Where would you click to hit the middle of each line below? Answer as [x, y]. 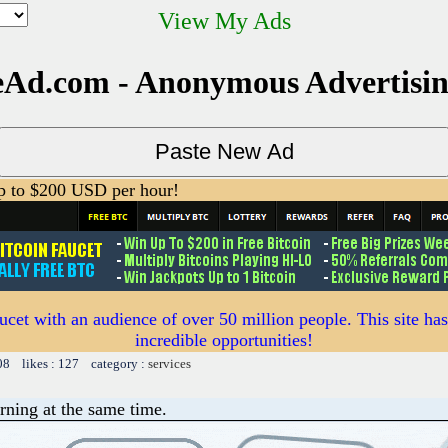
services [169, 363]
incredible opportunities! [224, 339]
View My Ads [224, 21]
